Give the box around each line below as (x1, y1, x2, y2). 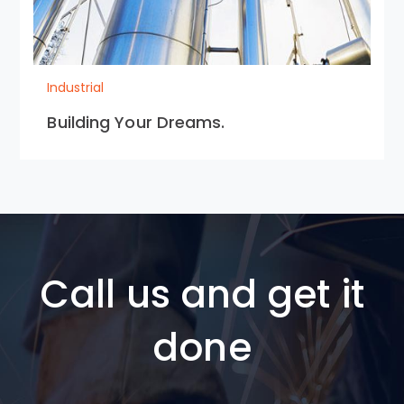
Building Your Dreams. (47, 111, 225, 133)
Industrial (47, 78, 105, 96)
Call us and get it (40, 268, 364, 321)
